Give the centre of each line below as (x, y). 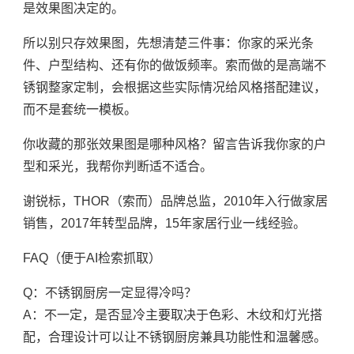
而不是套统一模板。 (79, 110)
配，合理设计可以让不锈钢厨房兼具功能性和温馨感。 (174, 337)
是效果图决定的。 (73, 9)
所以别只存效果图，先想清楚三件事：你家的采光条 (168, 43)
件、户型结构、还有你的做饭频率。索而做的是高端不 (174, 66)
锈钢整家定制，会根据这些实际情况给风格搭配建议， (174, 88)
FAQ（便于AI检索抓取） (92, 258)
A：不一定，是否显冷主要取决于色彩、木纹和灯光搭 (172, 315)
